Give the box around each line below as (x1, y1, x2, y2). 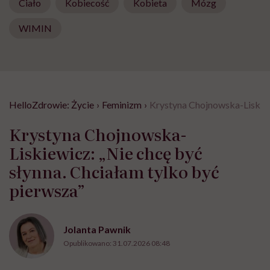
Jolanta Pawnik (63, 223, 131, 235)
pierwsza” (9, 177, 85, 202)
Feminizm (102, 98, 142, 110)
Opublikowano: (63, 238, 113, 248)
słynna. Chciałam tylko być (9, 159, 219, 183)
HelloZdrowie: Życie (9, 98, 94, 110)
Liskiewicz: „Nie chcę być (9, 140, 202, 165)
